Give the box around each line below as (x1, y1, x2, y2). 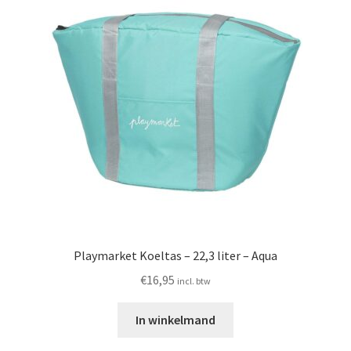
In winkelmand (136, 312, 215, 327)
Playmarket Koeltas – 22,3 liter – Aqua (74, 248, 277, 264)
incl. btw (177, 275, 211, 288)
